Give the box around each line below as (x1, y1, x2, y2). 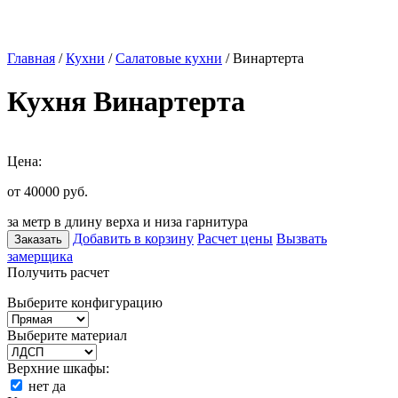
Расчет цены (197, 230, 273, 246)
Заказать (14, 232, 62, 246)
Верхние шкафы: (7, 360, 109, 376)
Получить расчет (7, 264, 109, 280)
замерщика (7, 248, 73, 264)
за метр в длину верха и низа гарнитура (7, 213, 248, 229)
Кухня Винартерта (7, 85, 245, 118)
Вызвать (276, 230, 327, 246)
